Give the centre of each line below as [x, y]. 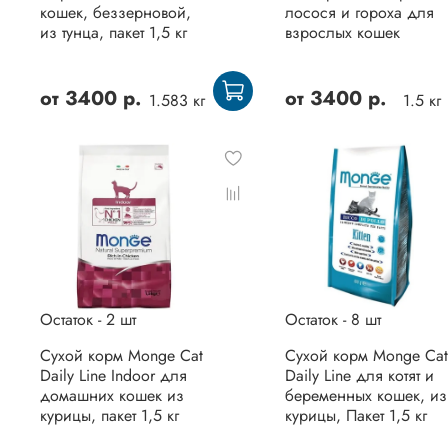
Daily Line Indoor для [113, 376]
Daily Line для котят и [359, 376]
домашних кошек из [112, 396]
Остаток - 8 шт [332, 320]
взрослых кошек [342, 32]
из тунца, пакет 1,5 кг [113, 32]
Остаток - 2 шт [88, 320]
